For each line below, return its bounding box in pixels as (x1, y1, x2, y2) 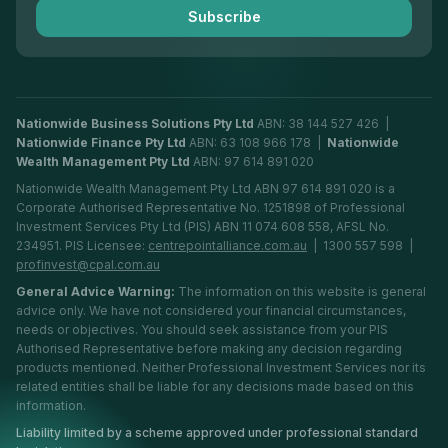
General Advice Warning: (16, 284, 175, 299)
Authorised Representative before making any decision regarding (16, 341, 402, 356)
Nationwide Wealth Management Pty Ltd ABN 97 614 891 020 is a (16, 181, 395, 196)
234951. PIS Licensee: (16, 238, 145, 253)
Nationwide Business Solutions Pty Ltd (16, 116, 254, 131)
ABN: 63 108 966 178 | (186, 135, 324, 150)
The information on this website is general (175, 284, 426, 299)
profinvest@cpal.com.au (16, 257, 160, 272)
